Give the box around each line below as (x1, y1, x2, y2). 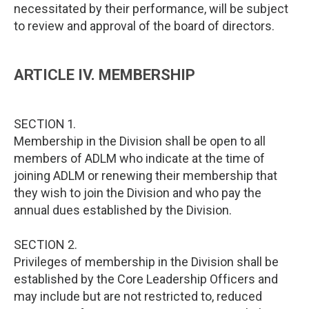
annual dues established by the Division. (14, 203, 232, 217)
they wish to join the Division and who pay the (14, 186, 261, 200)
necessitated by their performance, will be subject (14, 1, 288, 16)
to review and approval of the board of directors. (14, 19, 275, 33)
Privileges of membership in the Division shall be (14, 255, 279, 269)
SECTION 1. (14, 117, 76, 131)
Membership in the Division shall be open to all (14, 134, 266, 148)
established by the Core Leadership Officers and (14, 272, 278, 286)
